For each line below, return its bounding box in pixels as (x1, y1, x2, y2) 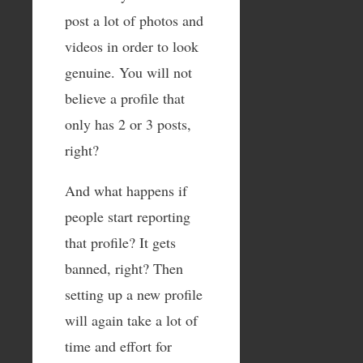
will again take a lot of (65, 310, 198, 330)
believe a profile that (65, 88, 185, 108)
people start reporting (65, 206, 190, 226)
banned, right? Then (65, 258, 183, 278)
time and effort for (65, 335, 172, 356)
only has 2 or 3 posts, (65, 113, 191, 134)
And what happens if (65, 180, 187, 200)
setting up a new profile (65, 284, 203, 304)
